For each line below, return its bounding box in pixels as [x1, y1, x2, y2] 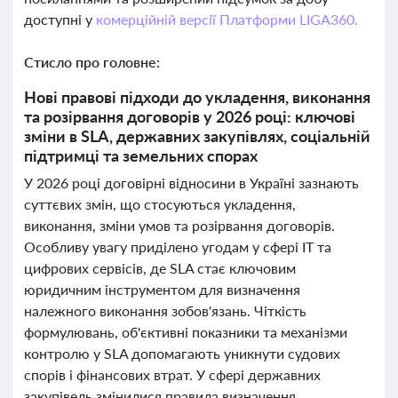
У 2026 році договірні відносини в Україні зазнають [24, 174, 359, 191]
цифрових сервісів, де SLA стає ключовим [24, 259, 296, 276]
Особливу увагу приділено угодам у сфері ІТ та [24, 238, 331, 255]
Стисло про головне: [24, 53, 160, 70]
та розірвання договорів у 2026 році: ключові [24, 107, 355, 126]
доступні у [24, 11, 96, 28]
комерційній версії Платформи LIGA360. [95, 11, 358, 28]
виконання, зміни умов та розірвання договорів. [24, 217, 335, 234]
